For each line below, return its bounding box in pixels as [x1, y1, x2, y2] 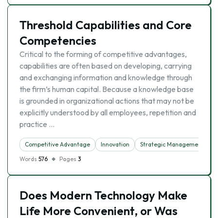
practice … [19, 119, 54, 129]
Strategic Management [140, 141, 204, 148]
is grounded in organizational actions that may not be [19, 96, 194, 106]
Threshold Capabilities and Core [19, 18, 192, 32]
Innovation [101, 141, 129, 148]
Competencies [19, 33, 96, 48]
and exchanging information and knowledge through [19, 73, 192, 82]
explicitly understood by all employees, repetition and [19, 108, 196, 117]
